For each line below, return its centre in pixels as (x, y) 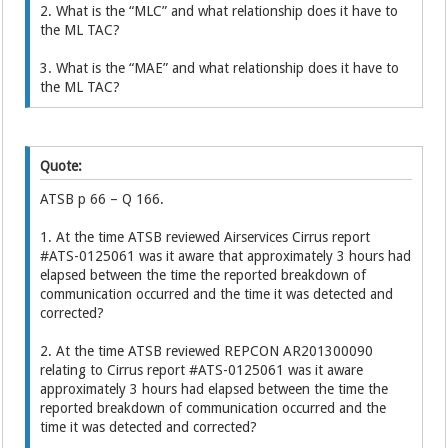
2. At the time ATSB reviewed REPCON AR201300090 (207, 350)
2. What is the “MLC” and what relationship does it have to (219, 10)
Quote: (61, 165)
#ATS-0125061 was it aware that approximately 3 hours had (226, 255)
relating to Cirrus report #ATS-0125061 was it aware (202, 369)
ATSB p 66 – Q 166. (102, 198)
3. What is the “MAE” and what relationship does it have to (220, 67)
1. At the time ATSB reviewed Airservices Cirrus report (205, 236)
